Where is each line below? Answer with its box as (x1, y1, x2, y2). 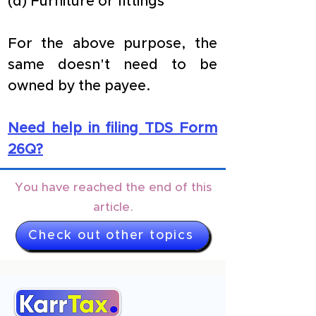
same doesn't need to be (8, 58, 217, 72)
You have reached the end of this (14, 181, 212, 193)
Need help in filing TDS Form (8, 121, 217, 135)
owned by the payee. (8, 79, 151, 93)
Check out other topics (28, 229, 194, 242)
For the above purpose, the (8, 37, 217, 51)
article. (92, 201, 133, 213)
